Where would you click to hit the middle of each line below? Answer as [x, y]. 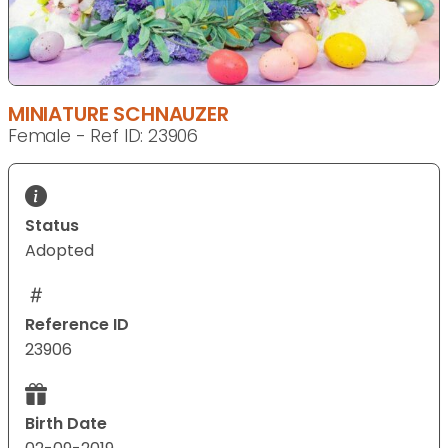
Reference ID [77, 325]
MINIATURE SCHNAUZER [118, 114]
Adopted [59, 251]
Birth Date [66, 424]
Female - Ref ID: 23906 [103, 136]
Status [52, 226]
